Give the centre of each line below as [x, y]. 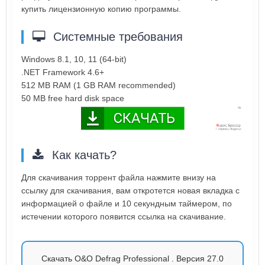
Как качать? [83, 155]
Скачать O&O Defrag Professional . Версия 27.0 [132, 259]
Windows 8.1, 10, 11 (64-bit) [74, 59]
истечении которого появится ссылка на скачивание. [124, 217]
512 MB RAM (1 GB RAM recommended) [98, 85]
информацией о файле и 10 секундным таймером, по [127, 204]
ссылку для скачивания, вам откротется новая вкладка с [130, 191]
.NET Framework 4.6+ [63, 72]
